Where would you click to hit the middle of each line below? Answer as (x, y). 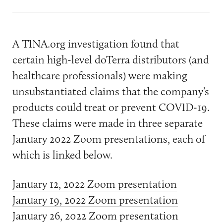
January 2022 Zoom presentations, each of (109, 139)
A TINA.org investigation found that (96, 43)
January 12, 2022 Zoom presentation (94, 184)
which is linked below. (62, 154)
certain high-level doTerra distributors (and (111, 59)
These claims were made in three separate (107, 123)
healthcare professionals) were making (100, 75)
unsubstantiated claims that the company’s (111, 91)
